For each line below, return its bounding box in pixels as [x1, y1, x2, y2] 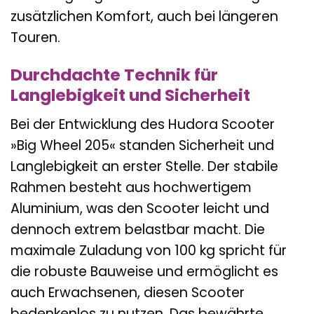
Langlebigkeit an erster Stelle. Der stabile [11, 156, 278, 176]
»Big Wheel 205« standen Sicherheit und [11, 135, 274, 155]
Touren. [11, 27, 60, 47]
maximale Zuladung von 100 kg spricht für [11, 240, 287, 260]
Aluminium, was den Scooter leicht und [11, 198, 269, 218]
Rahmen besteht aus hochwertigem [11, 177, 252, 197]
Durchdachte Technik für [11, 64, 218, 87]
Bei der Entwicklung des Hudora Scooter [11, 114, 275, 134]
